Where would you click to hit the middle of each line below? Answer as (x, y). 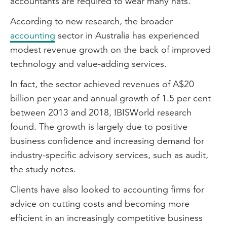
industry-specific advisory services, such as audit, (109, 155)
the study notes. (43, 169)
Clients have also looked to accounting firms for (107, 189)
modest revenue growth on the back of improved (110, 49)
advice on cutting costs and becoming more (100, 203)
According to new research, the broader (91, 21)
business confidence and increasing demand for (107, 141)
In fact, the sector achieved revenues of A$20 (102, 84)
